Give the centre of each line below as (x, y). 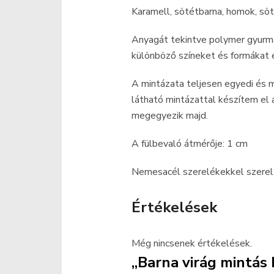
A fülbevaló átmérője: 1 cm (190, 144)
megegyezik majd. (170, 116)
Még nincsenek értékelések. (192, 243)
